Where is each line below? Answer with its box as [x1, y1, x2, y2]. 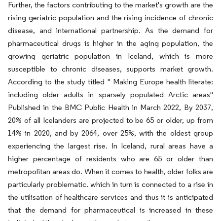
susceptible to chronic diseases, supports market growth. [8, 64, 213, 74]
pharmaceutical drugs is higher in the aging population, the [8, 38, 213, 48]
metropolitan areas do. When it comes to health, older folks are [8, 167, 213, 176]
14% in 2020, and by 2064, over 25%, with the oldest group [8, 128, 213, 138]
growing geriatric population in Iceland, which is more [8, 51, 213, 61]
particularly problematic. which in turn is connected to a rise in [8, 180, 213, 189]
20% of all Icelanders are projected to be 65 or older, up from [8, 115, 213, 125]
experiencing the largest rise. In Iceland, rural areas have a [8, 141, 213, 150]
